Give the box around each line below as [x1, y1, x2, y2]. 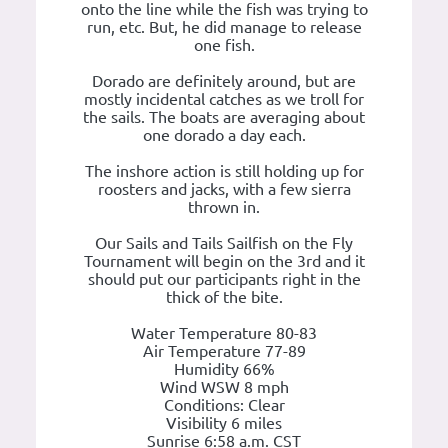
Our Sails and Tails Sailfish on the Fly [95, 234, 353, 253]
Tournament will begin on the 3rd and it [83, 252, 365, 271]
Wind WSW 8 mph [159, 378, 289, 397]
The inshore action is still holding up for [84, 162, 364, 181]
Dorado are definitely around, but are [92, 72, 356, 91]
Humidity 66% [173, 360, 275, 379]
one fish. [193, 36, 255, 55]
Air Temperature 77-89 [142, 342, 306, 361]
